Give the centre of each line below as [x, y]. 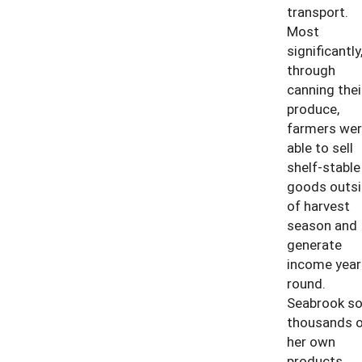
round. [306, 283]
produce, [313, 108]
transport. [317, 11]
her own [311, 341]
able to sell [320, 147]
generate [314, 244]
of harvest [318, 205]
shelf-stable [323, 166]
